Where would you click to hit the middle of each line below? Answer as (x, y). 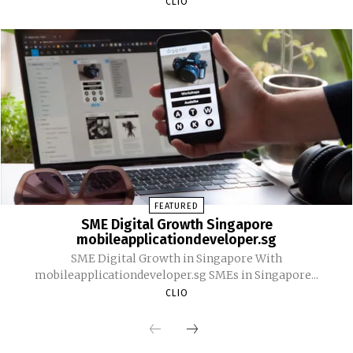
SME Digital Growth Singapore (176, 225)
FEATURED (176, 206)
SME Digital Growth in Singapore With (176, 259)
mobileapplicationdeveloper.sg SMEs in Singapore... (176, 275)
